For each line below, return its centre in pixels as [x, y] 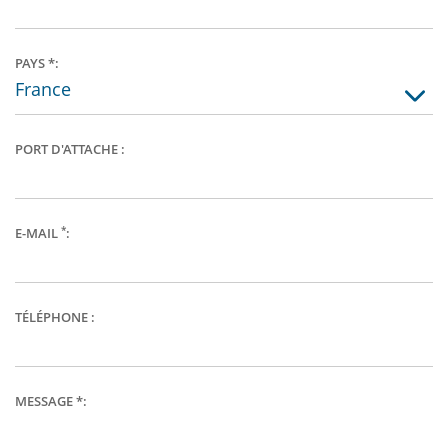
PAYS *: [37, 63]
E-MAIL [38, 233]
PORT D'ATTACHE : [70, 149]
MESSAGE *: [51, 401]
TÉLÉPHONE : [55, 317]
